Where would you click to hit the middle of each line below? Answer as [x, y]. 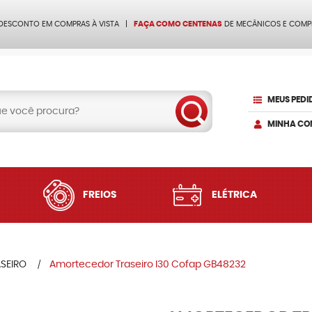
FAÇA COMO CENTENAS [178, 24]
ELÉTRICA [234, 195]
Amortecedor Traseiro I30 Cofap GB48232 [148, 265]
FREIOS [100, 195]
